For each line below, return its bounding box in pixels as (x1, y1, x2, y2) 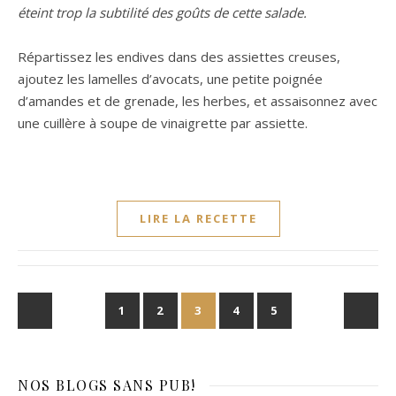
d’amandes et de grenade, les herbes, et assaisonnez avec (18, 91, 377, 110)
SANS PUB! (113, 375, 196, 394)
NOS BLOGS (18, 375, 113, 394)
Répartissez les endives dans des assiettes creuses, (18, 47, 340, 65)
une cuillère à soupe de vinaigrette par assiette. (18, 113, 311, 132)
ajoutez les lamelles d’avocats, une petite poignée (18, 69, 323, 88)
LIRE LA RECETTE (139, 209, 257, 226)
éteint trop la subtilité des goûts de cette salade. (18, 3, 307, 21)
